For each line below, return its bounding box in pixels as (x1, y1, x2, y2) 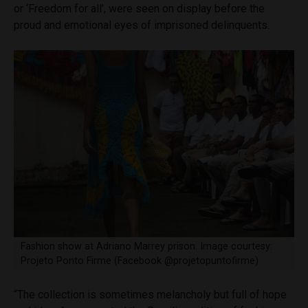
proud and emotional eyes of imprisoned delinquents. (14, 18, 269, 32)
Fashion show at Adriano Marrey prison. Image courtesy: (20, 241, 272, 253)
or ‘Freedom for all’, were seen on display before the (14, 1, 265, 15)
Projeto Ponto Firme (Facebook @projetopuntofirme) (20, 255, 258, 267)
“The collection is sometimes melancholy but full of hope (14, 288, 287, 302)
